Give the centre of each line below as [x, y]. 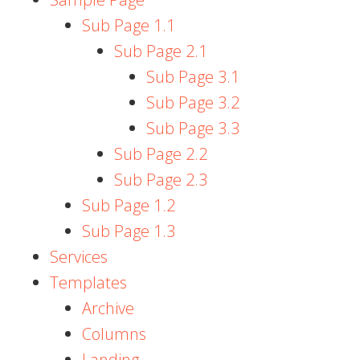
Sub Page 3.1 [193, 77]
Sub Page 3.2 [193, 102]
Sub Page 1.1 [129, 25]
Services [79, 257]
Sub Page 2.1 [161, 51]
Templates [89, 282]
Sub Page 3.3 [193, 128]
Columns [115, 334]
